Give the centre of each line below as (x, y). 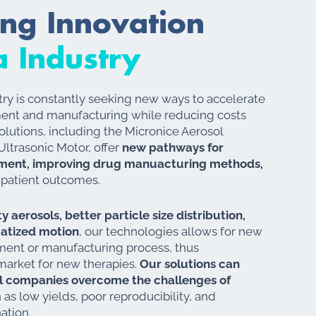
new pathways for (171, 147)
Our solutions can (190, 264)
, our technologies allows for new (171, 232)
